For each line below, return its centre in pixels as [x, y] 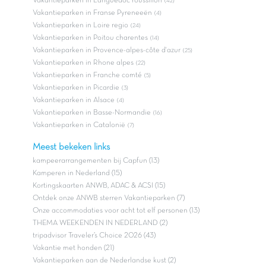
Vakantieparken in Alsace [74, 101]
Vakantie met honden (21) [73, 248]
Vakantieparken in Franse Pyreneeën [92, 13]
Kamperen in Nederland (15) [77, 174]
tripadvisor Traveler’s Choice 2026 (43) [94, 236]
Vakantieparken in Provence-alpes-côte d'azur [107, 51]
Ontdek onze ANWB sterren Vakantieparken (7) [109, 199]
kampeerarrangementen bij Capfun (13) [96, 161]
